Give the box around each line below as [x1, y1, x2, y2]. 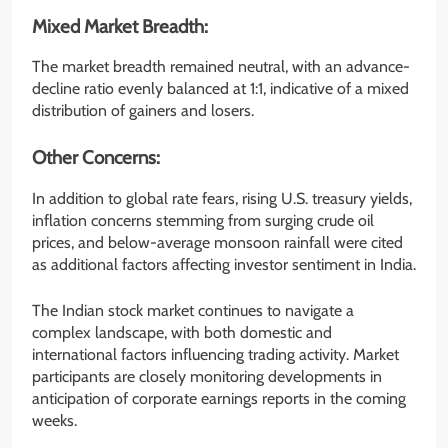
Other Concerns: [32, 146, 164, 170]
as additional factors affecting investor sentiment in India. [32, 255, 416, 275]
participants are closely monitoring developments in [32, 367, 382, 387]
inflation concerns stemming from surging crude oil [32, 211, 374, 231]
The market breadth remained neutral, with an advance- [32, 57, 410, 77]
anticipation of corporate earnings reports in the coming [32, 389, 406, 409]
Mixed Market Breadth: [32, 14, 212, 38]
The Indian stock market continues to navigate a [32, 301, 354, 321]
